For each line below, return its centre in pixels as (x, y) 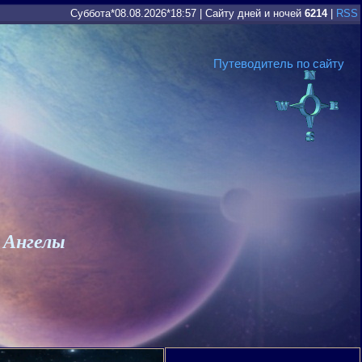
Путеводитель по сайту (279, 63)
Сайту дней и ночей (255, 13)
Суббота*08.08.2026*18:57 (133, 13)
